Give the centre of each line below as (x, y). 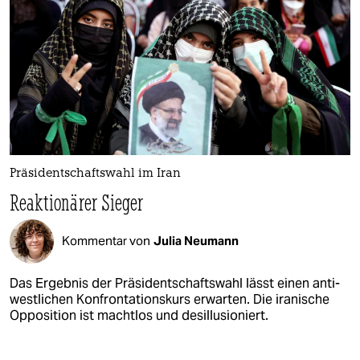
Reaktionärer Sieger (77, 202)
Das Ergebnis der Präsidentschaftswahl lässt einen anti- (175, 283)
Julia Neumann (196, 241)
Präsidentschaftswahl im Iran (95, 174)
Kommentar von (106, 241)
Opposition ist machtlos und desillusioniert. (139, 315)
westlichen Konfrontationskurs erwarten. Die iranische (170, 299)
